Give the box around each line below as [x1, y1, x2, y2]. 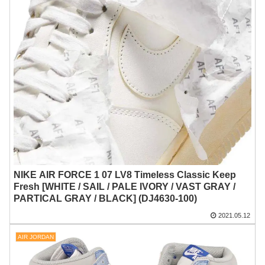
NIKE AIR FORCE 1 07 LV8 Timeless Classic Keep [14, 169, 237, 180]
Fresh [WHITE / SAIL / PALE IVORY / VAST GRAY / [14, 181, 236, 192]
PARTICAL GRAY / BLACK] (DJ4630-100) [14, 193, 198, 203]
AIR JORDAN [17, 233, 54, 240]
